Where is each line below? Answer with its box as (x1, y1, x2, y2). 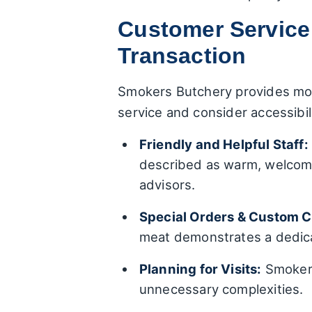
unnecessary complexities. (139, 281, 304, 297)
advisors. (139, 177, 196, 193)
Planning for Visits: (139, 261, 262, 277)
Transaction (118, 43, 247, 69)
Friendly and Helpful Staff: (139, 136, 309, 153)
